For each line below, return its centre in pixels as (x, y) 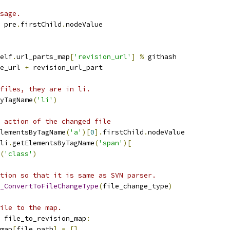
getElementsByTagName (53, 143)
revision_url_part (66, 68)
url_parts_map (43, 57)
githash (160, 57)
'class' (18, 154)
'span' (111, 143)
